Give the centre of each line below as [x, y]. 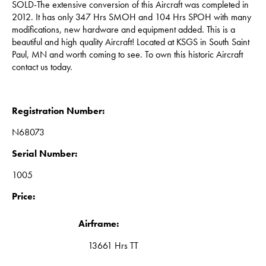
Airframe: [99, 224]
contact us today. [42, 67]
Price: [23, 197]
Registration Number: [58, 111]
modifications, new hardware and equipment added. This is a [123, 30]
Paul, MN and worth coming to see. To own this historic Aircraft [127, 55]
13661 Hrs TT [113, 246]
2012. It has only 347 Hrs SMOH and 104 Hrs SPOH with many [132, 17]
